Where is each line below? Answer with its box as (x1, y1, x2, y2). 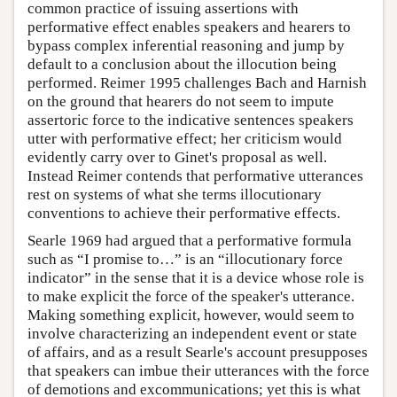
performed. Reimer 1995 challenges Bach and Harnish (27, 74, 367, 91)
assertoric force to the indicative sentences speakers (27, 111, 354, 128)
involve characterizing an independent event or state (27, 324, 357, 342)
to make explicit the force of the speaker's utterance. (27, 287, 354, 305)
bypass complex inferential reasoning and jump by (27, 36, 345, 54)
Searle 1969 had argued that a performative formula (27, 231, 352, 249)
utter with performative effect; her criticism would (27, 129, 342, 147)
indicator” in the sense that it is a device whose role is (27, 269, 364, 286)
